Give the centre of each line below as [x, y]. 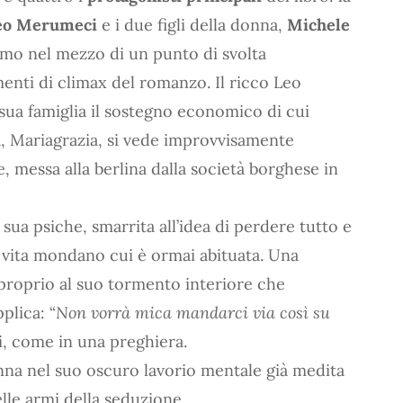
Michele [318, 24]
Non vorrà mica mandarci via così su [193, 312]
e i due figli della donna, [192, 24]
